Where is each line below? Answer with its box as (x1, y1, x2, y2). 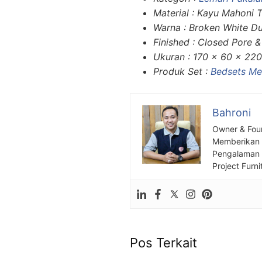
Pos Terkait (130, 235, 197, 250)
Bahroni (212, 106, 251, 119)
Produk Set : (153, 65, 211, 77)
